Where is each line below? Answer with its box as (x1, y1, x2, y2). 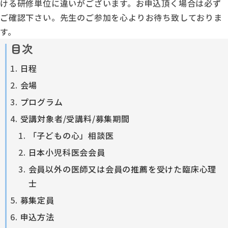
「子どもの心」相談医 (28, 129, 114, 141)
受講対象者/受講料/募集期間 (20, 112, 130, 125)
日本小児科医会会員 (28, 146, 105, 158)
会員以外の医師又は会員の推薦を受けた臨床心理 (28, 162, 217, 175)
